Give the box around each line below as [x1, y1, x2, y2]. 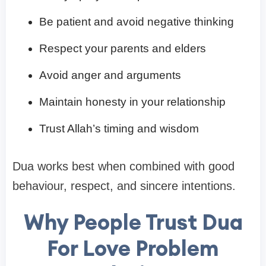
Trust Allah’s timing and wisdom [39, 122, 199, 135]
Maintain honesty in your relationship [39, 96, 226, 109]
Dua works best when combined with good [12, 160, 235, 173]
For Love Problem [47, 235, 219, 262]
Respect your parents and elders [39, 42, 206, 55]
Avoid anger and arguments [39, 69, 181, 82]
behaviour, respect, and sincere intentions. [12, 179, 236, 193]
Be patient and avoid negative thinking [39, 15, 234, 28]
